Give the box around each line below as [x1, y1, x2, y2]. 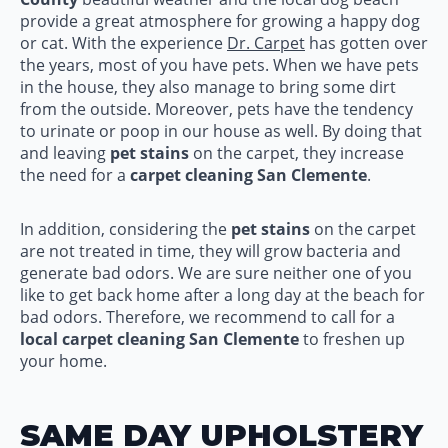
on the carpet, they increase [189, 142, 404, 164]
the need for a [20, 164, 130, 186]
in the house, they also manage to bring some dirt [20, 76, 396, 98]
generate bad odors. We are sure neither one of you [20, 262, 412, 284]
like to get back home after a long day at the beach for [20, 284, 425, 306]
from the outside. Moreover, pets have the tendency [20, 98, 413, 120]
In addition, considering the [20, 218, 227, 240]
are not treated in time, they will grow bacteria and [20, 240, 401, 262]
